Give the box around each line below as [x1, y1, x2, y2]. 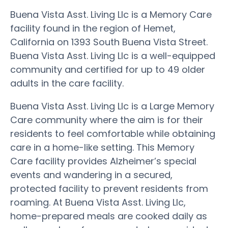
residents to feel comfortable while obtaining [10, 127, 215, 140]
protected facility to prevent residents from [10, 182, 208, 195]
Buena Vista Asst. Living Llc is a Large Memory [10, 99, 214, 112]
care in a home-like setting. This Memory [10, 140, 194, 154]
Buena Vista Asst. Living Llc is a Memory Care [10, 8, 212, 21]
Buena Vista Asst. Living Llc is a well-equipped [10, 49, 215, 62]
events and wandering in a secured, [10, 168, 173, 181]
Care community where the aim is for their [10, 113, 203, 126]
